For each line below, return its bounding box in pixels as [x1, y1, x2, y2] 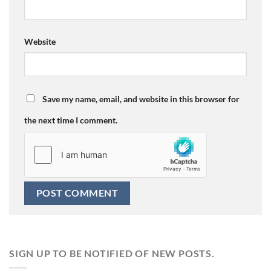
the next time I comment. [24, 115, 117, 126]
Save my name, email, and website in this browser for [42, 94, 240, 105]
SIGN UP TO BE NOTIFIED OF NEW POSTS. [9, 247, 215, 259]
